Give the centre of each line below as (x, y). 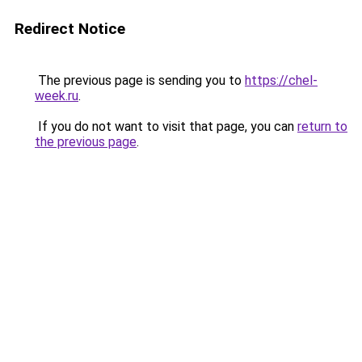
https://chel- (281, 80)
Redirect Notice (70, 29)
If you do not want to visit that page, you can (166, 126)
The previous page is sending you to (140, 80)
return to (322, 126)
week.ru (57, 96)
